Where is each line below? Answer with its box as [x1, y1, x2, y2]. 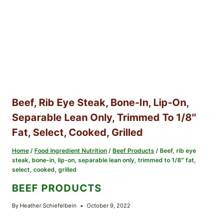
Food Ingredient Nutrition [34, 147, 107, 155]
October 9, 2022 [87, 202, 131, 210]
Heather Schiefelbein [20, 202, 77, 210]
